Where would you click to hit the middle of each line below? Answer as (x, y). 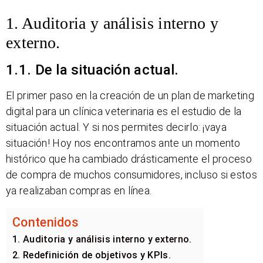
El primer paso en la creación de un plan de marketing (130, 96)
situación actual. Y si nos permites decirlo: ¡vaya (116, 127)
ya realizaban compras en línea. (79, 191)
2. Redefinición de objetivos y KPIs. (92, 255)
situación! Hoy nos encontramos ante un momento (123, 143)
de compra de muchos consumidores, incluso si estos (131, 175)
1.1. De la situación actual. (92, 70)
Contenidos (45, 222)
